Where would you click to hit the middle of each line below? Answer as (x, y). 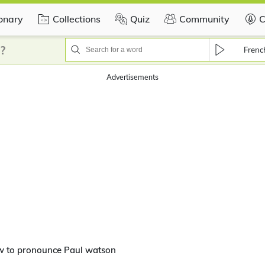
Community (204, 19)
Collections (77, 19)
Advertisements (132, 77)
